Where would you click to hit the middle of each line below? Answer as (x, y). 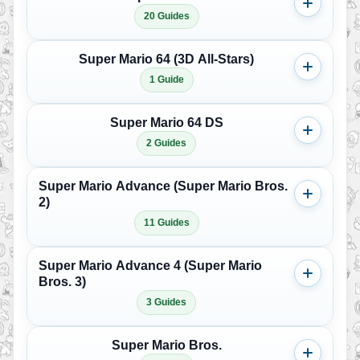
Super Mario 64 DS (166, 123)
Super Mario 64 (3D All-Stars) (166, 59)
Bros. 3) (62, 282)
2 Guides (166, 143)
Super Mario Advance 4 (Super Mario (150, 266)
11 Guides (166, 223)
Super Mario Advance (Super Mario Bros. (163, 186)
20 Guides (166, 16)
